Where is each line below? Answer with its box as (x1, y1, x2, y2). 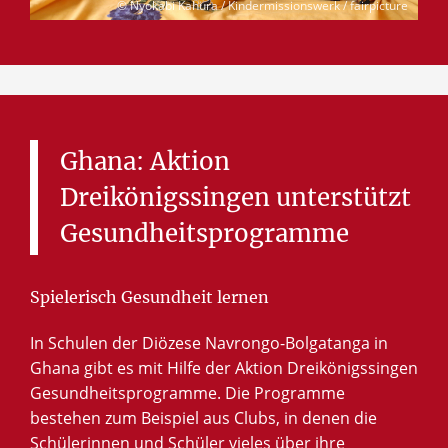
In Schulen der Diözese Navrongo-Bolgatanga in (30, 331, 388, 354)
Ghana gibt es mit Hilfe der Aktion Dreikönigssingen (30, 356, 418, 379)
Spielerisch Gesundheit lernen (30, 286, 269, 307)
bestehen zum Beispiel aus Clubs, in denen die (30, 406, 377, 429)
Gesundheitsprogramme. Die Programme (30, 381, 345, 404)
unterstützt (276, 182, 411, 214)
